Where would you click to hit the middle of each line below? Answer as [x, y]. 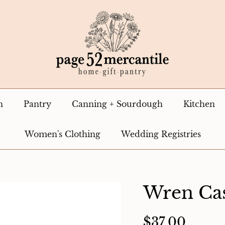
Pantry [37, 104]
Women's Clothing [62, 134]
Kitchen [199, 104]
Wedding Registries [161, 134]
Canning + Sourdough [117, 104]
